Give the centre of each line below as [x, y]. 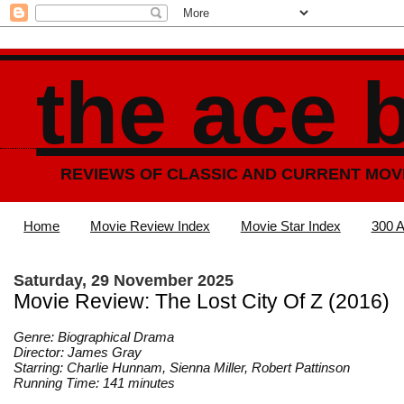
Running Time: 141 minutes [98, 382]
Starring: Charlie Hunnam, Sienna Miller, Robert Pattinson [185, 367]
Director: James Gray [81, 352]
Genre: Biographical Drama [97, 336]
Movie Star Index [290, 226]
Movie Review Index [150, 226]
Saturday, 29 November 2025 [124, 280]
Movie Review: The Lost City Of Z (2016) [202, 301]
